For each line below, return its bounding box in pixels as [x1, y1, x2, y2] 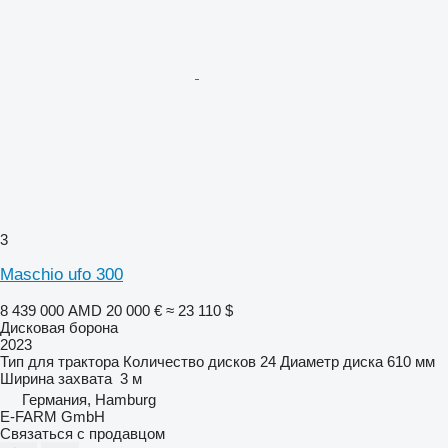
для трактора [28, 352, 119, 370]
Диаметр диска [280, 352, 383, 370]
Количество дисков [123, 352, 256, 370]
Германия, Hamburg [22, 390, 156, 408]
